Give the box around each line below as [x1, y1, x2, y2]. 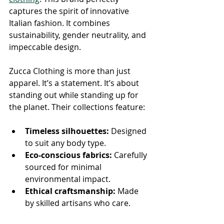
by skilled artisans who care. [25, 197, 130, 208]
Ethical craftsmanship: [25, 185, 115, 196]
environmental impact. [25, 173, 110, 184]
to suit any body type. [25, 137, 106, 148]
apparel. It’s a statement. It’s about [9, 77, 141, 88]
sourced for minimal [25, 161, 103, 172]
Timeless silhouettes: [25, 125, 109, 136]
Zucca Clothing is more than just [9, 65, 132, 76]
